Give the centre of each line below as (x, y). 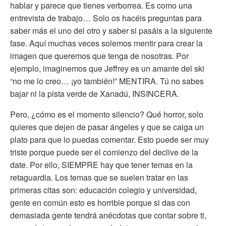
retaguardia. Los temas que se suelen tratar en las (99, 178)
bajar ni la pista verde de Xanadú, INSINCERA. (95, 94)
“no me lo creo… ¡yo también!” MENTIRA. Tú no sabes (107, 81)
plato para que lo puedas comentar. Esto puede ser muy (109, 140)
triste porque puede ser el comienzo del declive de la (104, 152)
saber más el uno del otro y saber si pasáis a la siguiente (111, 31)
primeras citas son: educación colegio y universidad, (103, 190)
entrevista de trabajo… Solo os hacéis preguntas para (106, 18)
